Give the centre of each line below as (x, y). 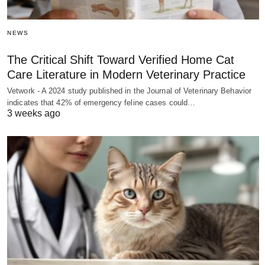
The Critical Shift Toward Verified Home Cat (121, 59)
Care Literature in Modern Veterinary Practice (126, 74)
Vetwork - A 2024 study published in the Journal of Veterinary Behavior (130, 91)
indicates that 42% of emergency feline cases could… (101, 102)
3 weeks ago (34, 113)
